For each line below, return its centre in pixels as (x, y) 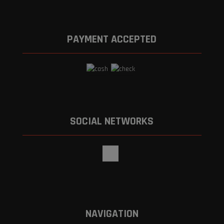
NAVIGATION (112, 214)
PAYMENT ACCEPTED (112, 40)
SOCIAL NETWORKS (112, 122)
